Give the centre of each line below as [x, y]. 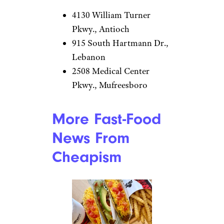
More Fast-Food [106, 119]
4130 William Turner [111, 15]
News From [91, 138]
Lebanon [89, 57]
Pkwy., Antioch [101, 29]
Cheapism [87, 157]
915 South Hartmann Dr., [120, 43]
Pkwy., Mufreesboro [110, 85]
